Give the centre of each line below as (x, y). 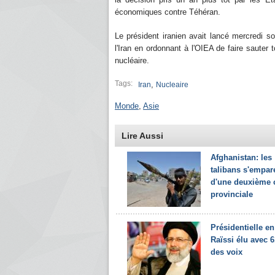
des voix (227, 252)
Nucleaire (172, 85)
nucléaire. (132, 60)
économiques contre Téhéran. (168, 12)
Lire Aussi (142, 136)
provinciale (232, 194)
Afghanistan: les (241, 157)
